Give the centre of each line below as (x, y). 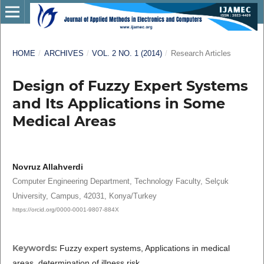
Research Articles (201, 53)
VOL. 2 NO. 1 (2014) (127, 53)
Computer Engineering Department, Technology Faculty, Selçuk (120, 181)
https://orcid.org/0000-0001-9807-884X (65, 209)
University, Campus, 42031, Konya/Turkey (84, 196)
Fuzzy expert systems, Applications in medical (144, 248)
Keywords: (36, 248)
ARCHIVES (64, 53)
